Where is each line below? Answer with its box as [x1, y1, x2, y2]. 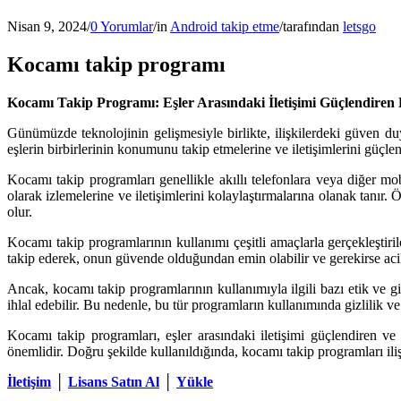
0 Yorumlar [90, 18, 153, 34]
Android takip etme [170, 18, 279, 34]
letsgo [343, 18, 376, 34]
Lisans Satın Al [68, 373, 159, 389]
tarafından [283, 18, 343, 34]
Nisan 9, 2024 [7, 18, 87, 34]
